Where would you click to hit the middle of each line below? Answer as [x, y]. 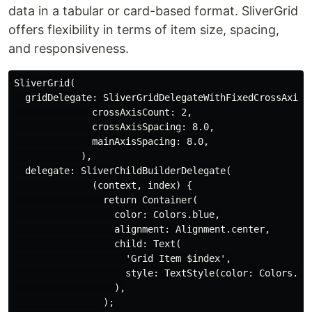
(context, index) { [103, 186]
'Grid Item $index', [123, 259]
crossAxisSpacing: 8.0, [114, 127]
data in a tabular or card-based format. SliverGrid [153, 11]
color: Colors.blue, [117, 215]
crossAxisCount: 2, [103, 112]
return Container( [106, 200]
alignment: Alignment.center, [142, 229]
